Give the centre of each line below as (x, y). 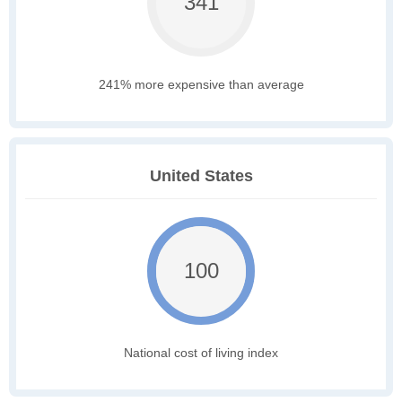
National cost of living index (201, 353)
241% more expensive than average (201, 85)
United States (201, 176)
